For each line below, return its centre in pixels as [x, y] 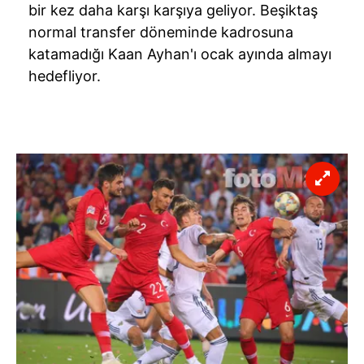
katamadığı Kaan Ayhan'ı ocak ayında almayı [180, 54]
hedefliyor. [65, 76]
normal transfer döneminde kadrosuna [161, 32]
